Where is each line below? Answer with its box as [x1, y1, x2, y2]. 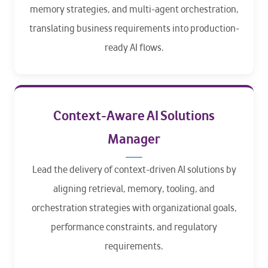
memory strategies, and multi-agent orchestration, [29, 3, 239, 16]
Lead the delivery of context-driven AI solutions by [32, 163, 236, 176]
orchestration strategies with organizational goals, [31, 202, 237, 214]
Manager [108, 129, 160, 148]
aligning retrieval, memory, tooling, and [53, 182, 215, 195]
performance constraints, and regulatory [51, 221, 217, 233]
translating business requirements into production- [29, 22, 239, 35]
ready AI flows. [104, 41, 164, 54]
